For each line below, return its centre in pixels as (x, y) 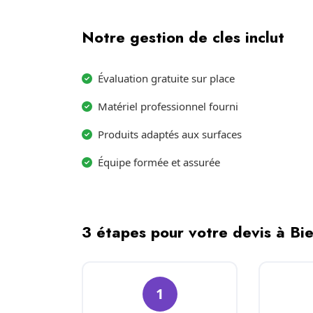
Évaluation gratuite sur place (166, 78)
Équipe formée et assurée (159, 162)
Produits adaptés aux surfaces (170, 134)
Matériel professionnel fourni (168, 106)
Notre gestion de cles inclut (183, 37)
